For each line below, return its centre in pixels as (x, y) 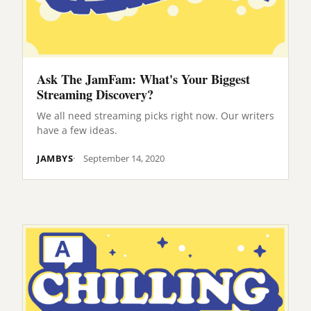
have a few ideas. (77, 131)
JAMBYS (55, 159)
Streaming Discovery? (95, 94)
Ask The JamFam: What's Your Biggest (143, 78)
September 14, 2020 (124, 159)
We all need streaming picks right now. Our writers (155, 116)
